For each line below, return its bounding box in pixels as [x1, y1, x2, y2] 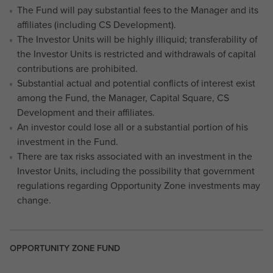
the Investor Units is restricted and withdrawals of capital [17, 47, 257, 62]
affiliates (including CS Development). [17, 18, 177, 32]
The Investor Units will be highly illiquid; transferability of [17, 32, 258, 47]
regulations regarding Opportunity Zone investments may [17, 179, 261, 193]
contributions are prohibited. [17, 62, 138, 76]
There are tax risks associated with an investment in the [17, 149, 253, 164]
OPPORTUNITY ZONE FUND [9, 241, 120, 255]
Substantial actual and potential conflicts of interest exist [17, 76, 256, 91]
